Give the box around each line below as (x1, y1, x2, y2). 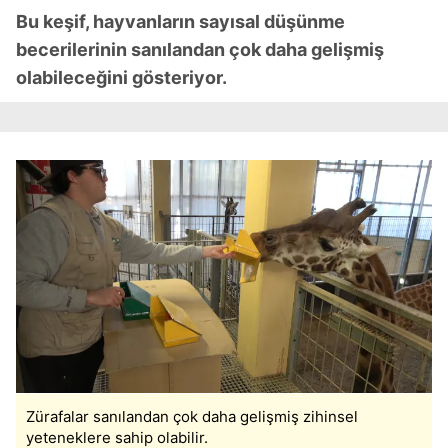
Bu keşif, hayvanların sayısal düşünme (16, 11, 345, 32)
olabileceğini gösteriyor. (16, 67, 227, 88)
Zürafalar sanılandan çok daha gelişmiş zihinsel (26, 407, 358, 427)
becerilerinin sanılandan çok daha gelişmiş (16, 39, 384, 60)
